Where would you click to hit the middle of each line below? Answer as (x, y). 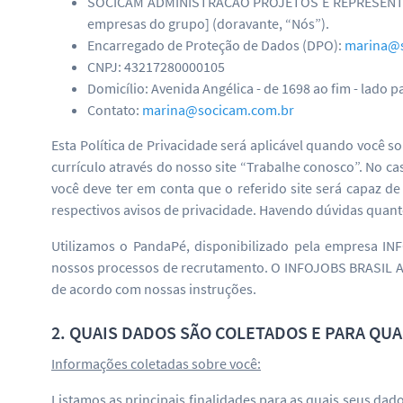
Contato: (115, 110)
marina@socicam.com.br (218, 110)
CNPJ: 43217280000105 (156, 67)
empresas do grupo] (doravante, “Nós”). (208, 24)
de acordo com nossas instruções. (154, 289)
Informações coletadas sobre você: (156, 364)
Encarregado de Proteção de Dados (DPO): (216, 45)
